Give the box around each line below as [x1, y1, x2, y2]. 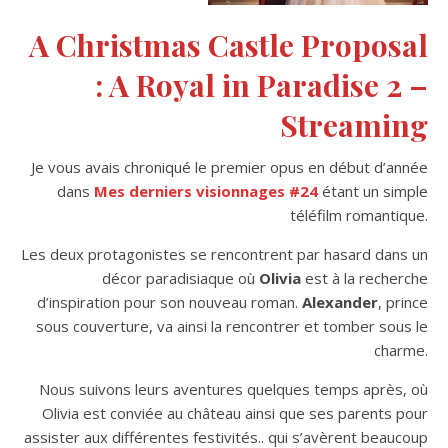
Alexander [302, 291, 378, 312]
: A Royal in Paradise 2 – [95, 64, 428, 105]
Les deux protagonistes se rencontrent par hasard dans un [21, 243, 428, 264]
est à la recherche [301, 267, 428, 288]
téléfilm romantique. [290, 204, 428, 225]
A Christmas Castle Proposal [29, 24, 428, 65]
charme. [374, 339, 428, 360]
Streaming [280, 104, 428, 145]
